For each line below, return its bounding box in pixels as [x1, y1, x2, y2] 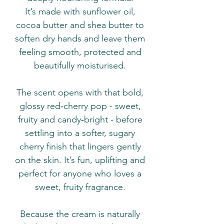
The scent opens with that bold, [16, 87, 143, 98]
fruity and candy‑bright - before [17, 114, 142, 125]
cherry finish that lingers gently [19, 141, 141, 152]
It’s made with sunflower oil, [24, 6, 135, 17]
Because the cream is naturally [20, 208, 140, 220]
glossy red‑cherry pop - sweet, [19, 100, 141, 112]
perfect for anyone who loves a [18, 168, 141, 179]
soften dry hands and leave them [15, 33, 145, 44]
